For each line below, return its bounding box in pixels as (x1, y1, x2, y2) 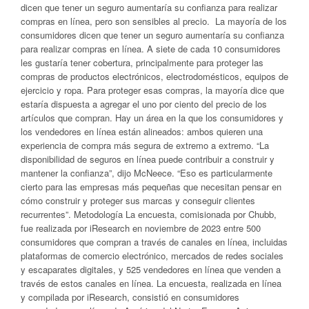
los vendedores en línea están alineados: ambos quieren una (21, 125, 263, 139)
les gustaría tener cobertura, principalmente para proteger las (21, 56, 263, 70)
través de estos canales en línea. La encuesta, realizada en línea (21, 277, 281, 290)
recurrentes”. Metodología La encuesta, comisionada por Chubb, (21, 208, 277, 221)
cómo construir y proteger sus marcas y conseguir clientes (21, 194, 255, 208)
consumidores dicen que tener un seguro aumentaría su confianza (21, 28, 284, 42)
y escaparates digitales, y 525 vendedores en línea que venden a (21, 263, 281, 277)
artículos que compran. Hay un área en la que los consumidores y (21, 111, 283, 125)
